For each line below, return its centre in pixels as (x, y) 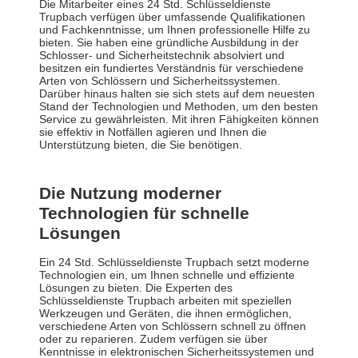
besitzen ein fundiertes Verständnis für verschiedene (171, 68)
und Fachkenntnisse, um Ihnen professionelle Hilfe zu (175, 30)
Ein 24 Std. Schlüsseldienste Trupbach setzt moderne (174, 263)
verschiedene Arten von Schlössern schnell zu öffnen (173, 326)
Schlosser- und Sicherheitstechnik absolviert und (162, 56)
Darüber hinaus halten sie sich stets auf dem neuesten (177, 94)
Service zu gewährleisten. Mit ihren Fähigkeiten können (179, 119)
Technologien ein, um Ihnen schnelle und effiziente (167, 275)
